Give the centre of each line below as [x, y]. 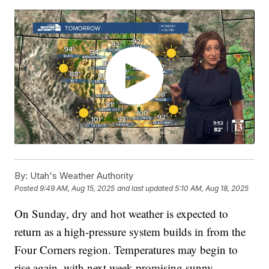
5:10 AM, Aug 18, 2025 [212, 189]
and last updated [145, 189]
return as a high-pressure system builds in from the [130, 232]
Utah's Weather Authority [81, 176]
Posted [27, 189]
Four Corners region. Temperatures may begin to [126, 250]
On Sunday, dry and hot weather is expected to [122, 214]
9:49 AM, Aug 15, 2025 [77, 189]
